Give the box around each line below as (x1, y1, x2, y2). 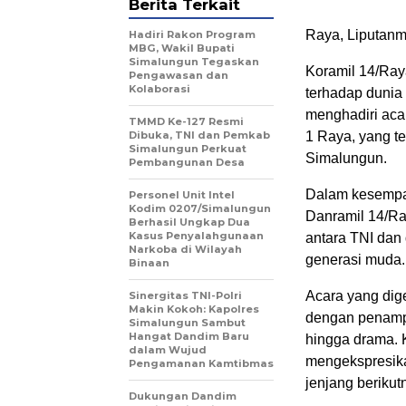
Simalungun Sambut (129, 316, 246, 329)
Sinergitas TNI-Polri (129, 289, 242, 302)
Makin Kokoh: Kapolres (129, 303, 259, 315)
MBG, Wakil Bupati (129, 42, 235, 54)
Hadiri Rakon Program (129, 28, 256, 41)
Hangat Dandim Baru (129, 330, 249, 343)
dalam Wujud (129, 343, 207, 356)
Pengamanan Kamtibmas (129, 357, 274, 370)
